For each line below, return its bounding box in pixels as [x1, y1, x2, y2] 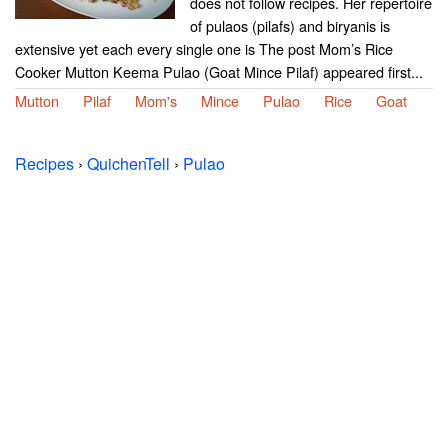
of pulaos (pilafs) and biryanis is [190, 14, 390, 36]
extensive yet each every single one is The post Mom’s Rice [15, 37, 393, 59]
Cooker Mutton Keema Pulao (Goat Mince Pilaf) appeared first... [15, 60, 423, 82]
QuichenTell [87, 151, 170, 175]
